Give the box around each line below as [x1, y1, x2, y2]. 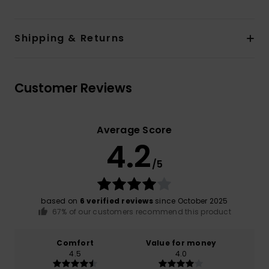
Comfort [56, 237, 94, 248]
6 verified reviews [79, 196, 153, 207]
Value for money [145, 237, 217, 248]
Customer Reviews [14, 79, 132, 97]
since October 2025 [153, 196, 228, 207]
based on [41, 196, 80, 207]
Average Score [97, 123, 172, 138]
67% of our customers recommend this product [52, 207, 231, 217]
